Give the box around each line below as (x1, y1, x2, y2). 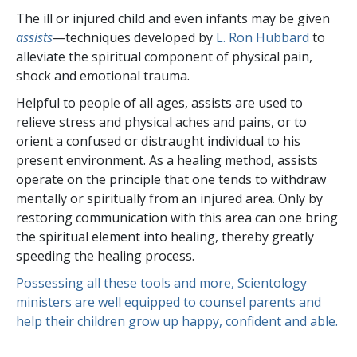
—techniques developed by (53, 28, 216, 46)
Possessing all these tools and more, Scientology (16, 273, 307, 292)
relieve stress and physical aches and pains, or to (16, 112, 307, 131)
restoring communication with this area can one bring (16, 208, 338, 226)
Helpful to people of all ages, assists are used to (16, 93, 303, 112)
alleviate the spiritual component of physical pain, (16, 47, 312, 65)
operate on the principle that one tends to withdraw (16, 170, 326, 188)
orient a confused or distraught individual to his (16, 131, 300, 150)
